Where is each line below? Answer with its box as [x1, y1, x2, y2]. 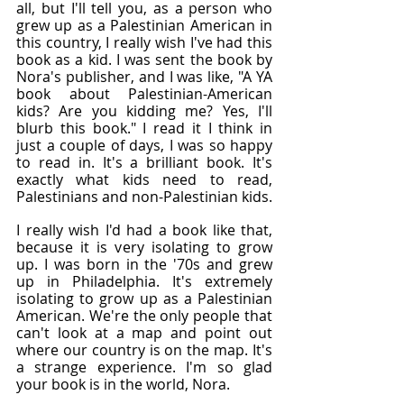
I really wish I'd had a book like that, [16, 220, 272, 240]
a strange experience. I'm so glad [16, 357, 272, 377]
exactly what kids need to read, [16, 170, 272, 189]
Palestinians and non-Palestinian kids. [16, 187, 272, 207]
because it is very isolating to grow [16, 237, 272, 257]
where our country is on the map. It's [16, 340, 272, 360]
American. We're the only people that [16, 306, 272, 326]
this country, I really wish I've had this [16, 32, 272, 52]
